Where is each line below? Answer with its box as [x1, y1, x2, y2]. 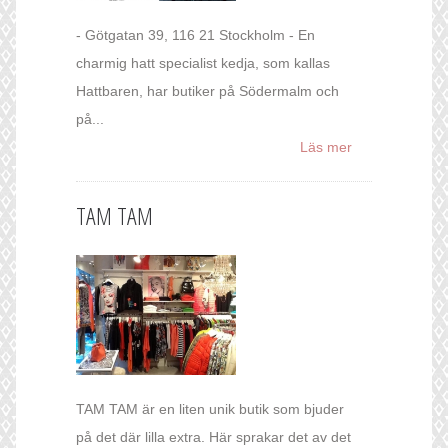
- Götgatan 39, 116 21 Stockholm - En [76, 27, 315, 44]
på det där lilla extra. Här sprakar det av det [76, 429, 351, 446]
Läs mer [299, 139, 352, 156]
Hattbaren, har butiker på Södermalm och [76, 83, 339, 100]
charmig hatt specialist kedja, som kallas [76, 55, 330, 72]
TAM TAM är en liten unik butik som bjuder [76, 401, 344, 418]
